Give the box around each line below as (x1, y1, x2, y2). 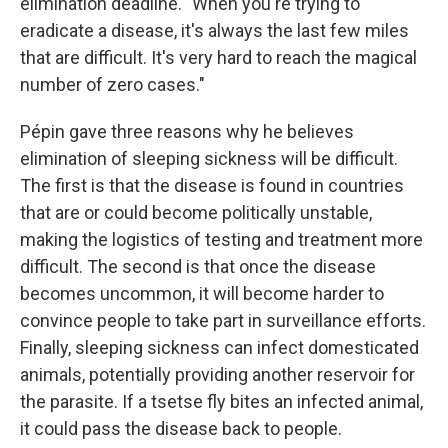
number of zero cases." (20, 73, 205, 95)
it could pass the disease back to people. (20, 417, 342, 439)
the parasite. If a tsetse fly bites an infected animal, (20, 390, 423, 412)
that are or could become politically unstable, (20, 201, 372, 223)
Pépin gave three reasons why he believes (20, 120, 354, 142)
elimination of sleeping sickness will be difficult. (20, 147, 398, 169)
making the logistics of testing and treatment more (20, 228, 423, 250)
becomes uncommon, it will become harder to (20, 282, 384, 304)
